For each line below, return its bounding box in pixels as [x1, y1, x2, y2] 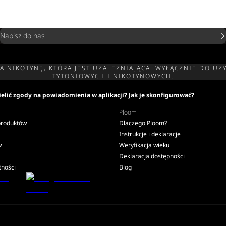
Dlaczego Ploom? [119, 119, 167, 127]
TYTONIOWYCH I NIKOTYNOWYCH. [52, 72, 174, 80]
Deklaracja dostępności [119, 152, 185, 160]
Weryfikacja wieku [119, 141, 169, 149]
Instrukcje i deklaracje [119, 130, 181, 138]
